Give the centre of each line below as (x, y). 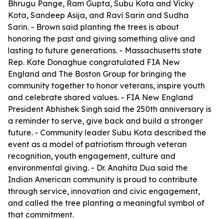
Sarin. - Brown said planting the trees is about (93, 27)
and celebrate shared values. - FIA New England (100, 97)
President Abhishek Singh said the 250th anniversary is (109, 109)
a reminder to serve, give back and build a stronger (105, 121)
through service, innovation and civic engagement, (104, 191)
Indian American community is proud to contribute (103, 179)
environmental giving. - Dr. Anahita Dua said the (98, 168)
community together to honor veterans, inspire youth (106, 86)
